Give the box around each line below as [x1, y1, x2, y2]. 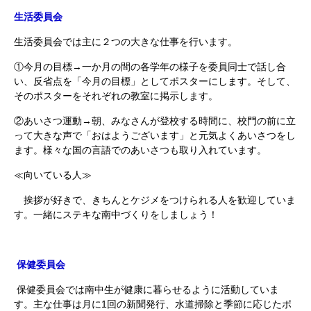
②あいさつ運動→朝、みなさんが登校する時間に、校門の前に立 [14, 115, 296, 126]
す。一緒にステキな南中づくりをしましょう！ [14, 209, 218, 220]
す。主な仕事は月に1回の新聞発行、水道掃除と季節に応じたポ [14, 299, 292, 310]
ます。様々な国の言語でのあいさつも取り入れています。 [14, 144, 267, 155]
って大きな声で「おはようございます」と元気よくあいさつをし [14, 130, 296, 141]
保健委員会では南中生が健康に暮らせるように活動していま [14, 284, 279, 295]
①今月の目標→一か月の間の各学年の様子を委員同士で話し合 [14, 61, 286, 72]
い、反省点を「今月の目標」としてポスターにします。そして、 [14, 76, 296, 87]
